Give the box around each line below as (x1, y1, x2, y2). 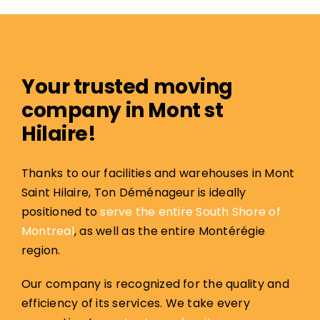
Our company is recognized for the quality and (21, 276, 289, 293)
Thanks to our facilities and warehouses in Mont (21, 165, 295, 182)
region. (21, 242, 61, 259)
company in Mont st (21, 96, 224, 125)
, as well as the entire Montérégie (74, 223, 266, 240)
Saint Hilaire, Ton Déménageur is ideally (21, 184, 246, 201)
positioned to (21, 204, 101, 221)
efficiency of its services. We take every (21, 295, 250, 312)
